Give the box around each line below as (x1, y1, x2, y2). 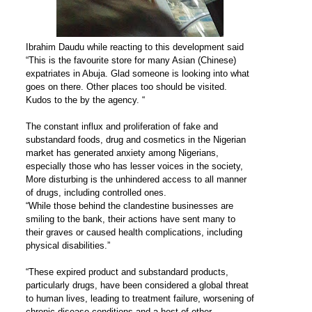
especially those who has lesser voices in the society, (25, 160, 243, 171)
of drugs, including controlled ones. (25, 187, 166, 198)
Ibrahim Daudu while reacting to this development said (25, 41, 244, 52)
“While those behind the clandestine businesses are (25, 200, 233, 211)
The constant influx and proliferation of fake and (25, 120, 218, 132)
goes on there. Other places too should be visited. (25, 81, 227, 92)
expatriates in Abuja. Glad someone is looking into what (25, 68, 249, 79)
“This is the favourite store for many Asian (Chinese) (25, 54, 236, 65)
